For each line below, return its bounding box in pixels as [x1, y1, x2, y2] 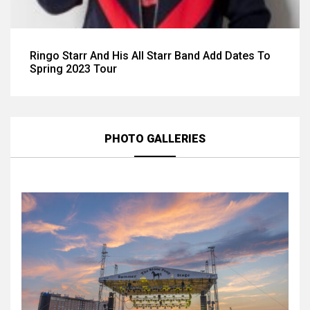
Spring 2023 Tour [30, 62, 117, 75]
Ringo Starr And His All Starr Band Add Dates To [30, 49, 271, 62]
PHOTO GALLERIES [104, 132, 206, 145]
